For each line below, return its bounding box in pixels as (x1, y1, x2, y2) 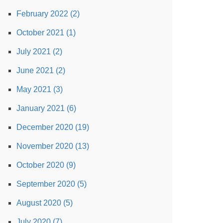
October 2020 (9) (16, 161, 76, 169)
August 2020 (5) (16, 199, 73, 207)
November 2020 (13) (16, 142, 89, 150)
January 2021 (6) (16, 104, 76, 112)
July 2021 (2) (16, 47, 62, 56)
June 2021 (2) (16, 66, 65, 75)
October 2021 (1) (16, 28, 76, 37)
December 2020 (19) (16, 123, 89, 131)
